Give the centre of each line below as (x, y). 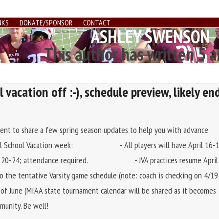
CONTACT (97, 22)
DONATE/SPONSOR (46, 22)
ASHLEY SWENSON (151, 36)
